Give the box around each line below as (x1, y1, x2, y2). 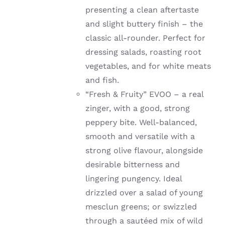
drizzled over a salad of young (85, 188, 203, 198)
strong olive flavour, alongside (85, 146, 203, 156)
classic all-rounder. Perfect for (85, 33, 206, 43)
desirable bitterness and (85, 160, 180, 170)
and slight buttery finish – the (85, 19, 203, 29)
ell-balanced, (146, 118, 197, 128)
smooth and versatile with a (85, 132, 195, 142)
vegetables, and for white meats (85, 61, 211, 71)
